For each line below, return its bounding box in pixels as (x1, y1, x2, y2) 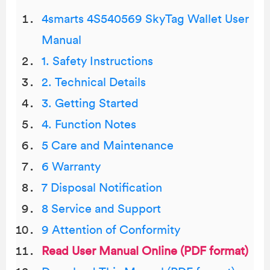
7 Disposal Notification (42, 182, 162, 194)
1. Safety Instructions (42, 55, 153, 67)
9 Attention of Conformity (42, 224, 180, 236)
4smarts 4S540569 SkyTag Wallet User (42, 13, 249, 25)
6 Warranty (42, 161, 101, 173)
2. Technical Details (42, 77, 146, 89)
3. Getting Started (42, 98, 139, 110)
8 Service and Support (42, 203, 161, 215)
